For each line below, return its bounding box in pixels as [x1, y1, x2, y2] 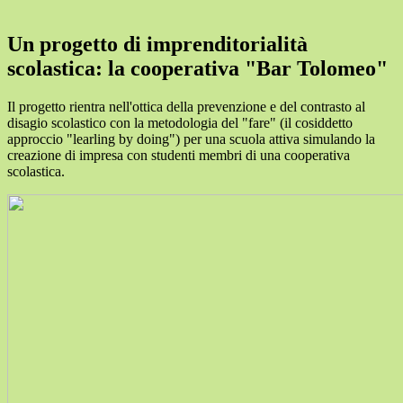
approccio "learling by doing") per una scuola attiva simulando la [7, 130, 375, 147]
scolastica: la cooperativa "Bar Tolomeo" [7, 56, 388, 80]
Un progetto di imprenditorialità [7, 31, 308, 56]
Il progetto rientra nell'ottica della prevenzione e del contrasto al [7, 98, 365, 114]
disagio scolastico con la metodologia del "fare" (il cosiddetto [7, 114, 353, 130]
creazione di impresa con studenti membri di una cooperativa [7, 147, 350, 163]
